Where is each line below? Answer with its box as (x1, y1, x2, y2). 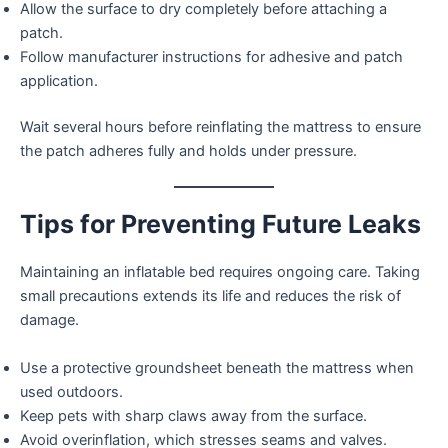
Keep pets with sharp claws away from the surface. (20, 406, 367, 425)
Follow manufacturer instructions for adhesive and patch (20, 48, 403, 67)
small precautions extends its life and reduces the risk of (20, 287, 401, 306)
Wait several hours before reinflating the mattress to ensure (20, 118, 421, 137)
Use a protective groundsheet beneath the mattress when (20, 358, 414, 377)
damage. (20, 311, 79, 330)
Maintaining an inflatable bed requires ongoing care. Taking (20, 263, 420, 282)
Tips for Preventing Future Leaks (20, 209, 421, 240)
